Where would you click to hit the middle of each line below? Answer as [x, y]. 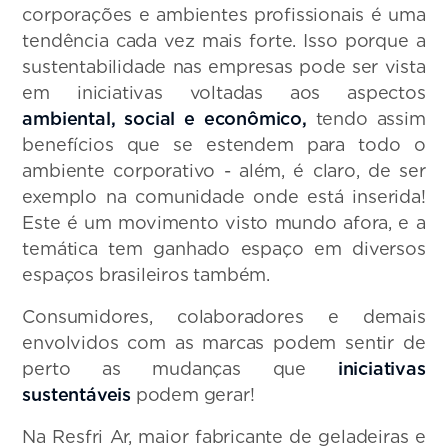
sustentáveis [77, 395]
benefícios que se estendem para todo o [224, 145]
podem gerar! [193, 395]
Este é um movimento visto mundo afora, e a [224, 223]
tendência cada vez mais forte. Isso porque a [224, 41]
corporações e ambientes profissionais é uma [224, 15]
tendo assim [366, 119]
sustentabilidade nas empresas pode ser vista [224, 67]
